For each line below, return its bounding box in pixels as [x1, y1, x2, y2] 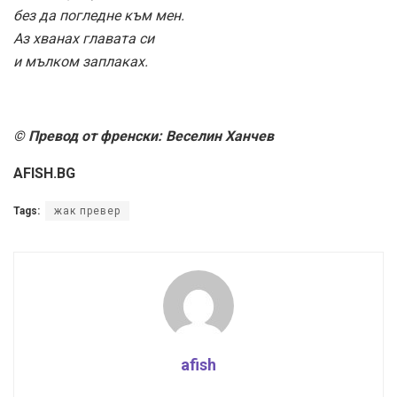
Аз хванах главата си [13, 29, 154, 47]
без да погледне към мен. [13, 6, 184, 24]
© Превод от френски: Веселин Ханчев [13, 127, 274, 144]
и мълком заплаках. [13, 52, 148, 70]
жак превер [54, 204, 121, 217]
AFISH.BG [13, 164, 75, 182]
